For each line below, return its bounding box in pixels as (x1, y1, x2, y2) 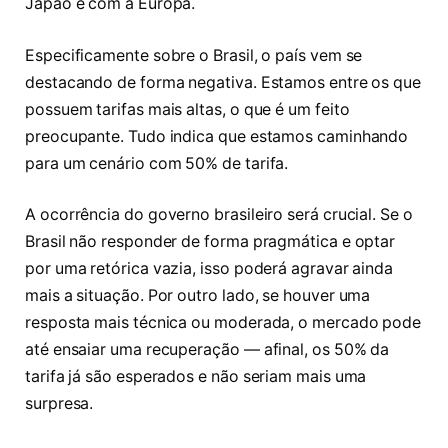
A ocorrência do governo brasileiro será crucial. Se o (25, 205, 413, 225)
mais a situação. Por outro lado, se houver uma (25, 286, 371, 306)
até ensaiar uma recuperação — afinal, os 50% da (25, 340, 390, 360)
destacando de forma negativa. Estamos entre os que (25, 72, 422, 92)
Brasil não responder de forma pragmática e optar (25, 232, 396, 252)
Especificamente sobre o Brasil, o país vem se (25, 45, 363, 65)
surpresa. (25, 394, 94, 414)
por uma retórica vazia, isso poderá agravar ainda (25, 259, 394, 279)
